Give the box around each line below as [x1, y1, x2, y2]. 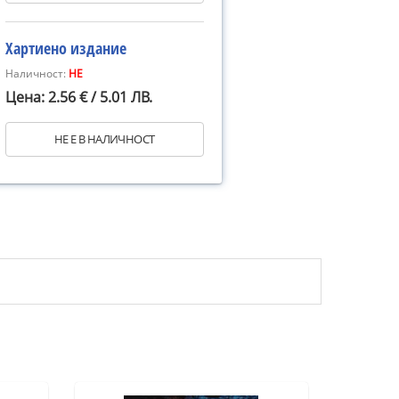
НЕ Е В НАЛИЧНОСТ [54, 131, 155, 147]
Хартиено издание [5, 37, 126, 59]
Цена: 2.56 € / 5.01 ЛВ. [5, 87, 152, 107]
